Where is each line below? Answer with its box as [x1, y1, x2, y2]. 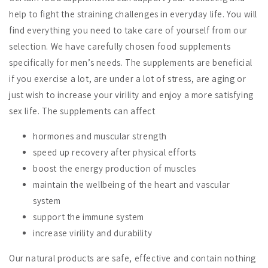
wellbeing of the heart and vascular [86, 178, 230, 190]
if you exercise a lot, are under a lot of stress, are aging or [9, 72, 246, 84]
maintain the [33, 178, 86, 190]
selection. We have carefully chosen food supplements [9, 40, 231, 52]
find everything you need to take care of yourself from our [9, 24, 248, 36]
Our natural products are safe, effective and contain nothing [9, 252, 257, 264]
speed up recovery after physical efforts [33, 146, 196, 158]
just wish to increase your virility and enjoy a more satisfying [9, 89, 254, 100]
